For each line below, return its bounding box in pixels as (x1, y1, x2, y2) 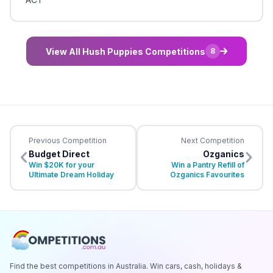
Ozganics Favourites (170, 170, 244, 180)
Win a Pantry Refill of (171, 160, 244, 170)
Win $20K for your (29, 160, 94, 170)
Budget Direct (29, 149, 90, 160)
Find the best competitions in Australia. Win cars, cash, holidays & (10, 261, 242, 271)
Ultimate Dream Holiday (29, 170, 114, 180)
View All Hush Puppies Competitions (46, 46, 205, 57)
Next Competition (181, 136, 244, 146)
